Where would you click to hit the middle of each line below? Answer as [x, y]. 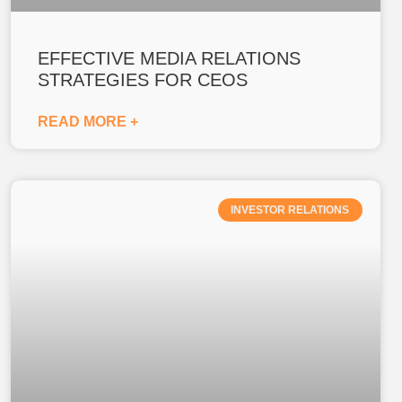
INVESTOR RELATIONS [290, 210]
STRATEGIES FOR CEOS [142, 79]
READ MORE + [87, 121]
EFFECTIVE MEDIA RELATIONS [169, 58]
